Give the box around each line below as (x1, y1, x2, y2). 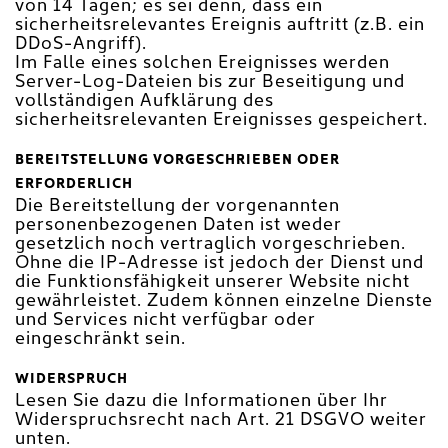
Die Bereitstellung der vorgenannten (15, 196, 340, 216)
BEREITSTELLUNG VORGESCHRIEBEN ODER (15, 152, 340, 168)
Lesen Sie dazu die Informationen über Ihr (15, 391, 388, 411)
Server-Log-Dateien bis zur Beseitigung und (15, 72, 405, 92)
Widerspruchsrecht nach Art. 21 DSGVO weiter (15, 410, 427, 430)
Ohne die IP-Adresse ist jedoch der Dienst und (15, 253, 424, 273)
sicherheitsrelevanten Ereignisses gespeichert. (15, 110, 428, 130)
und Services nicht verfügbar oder (15, 310, 316, 330)
